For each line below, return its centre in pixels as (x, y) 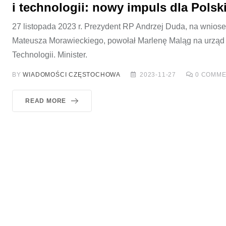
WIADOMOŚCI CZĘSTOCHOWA (72, 75)
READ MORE (46, 101)
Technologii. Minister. (50, 55)
